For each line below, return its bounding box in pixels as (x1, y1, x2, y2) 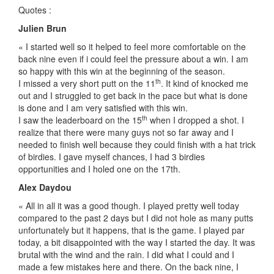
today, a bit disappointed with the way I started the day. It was (18, 236, 255, 248)
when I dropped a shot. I (147, 114, 244, 126)
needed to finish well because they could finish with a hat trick (18, 138, 256, 150)
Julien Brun (18, 22, 67, 34)
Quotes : (18, 4, 51, 16)
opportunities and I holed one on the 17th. (18, 163, 180, 175)
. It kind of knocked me (161, 77, 248, 89)
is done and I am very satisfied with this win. (18, 102, 188, 114)
